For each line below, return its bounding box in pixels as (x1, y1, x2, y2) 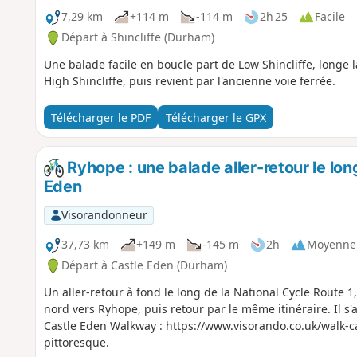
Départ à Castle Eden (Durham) (61, 257, 227, 273)
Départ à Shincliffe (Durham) (61, 29, 214, 45)
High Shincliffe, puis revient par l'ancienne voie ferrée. (43, 73, 335, 89)
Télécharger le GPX (165, 109, 266, 125)
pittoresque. (43, 335, 109, 351)
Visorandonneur (61, 207, 147, 223)
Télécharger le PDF (50, 109, 151, 125)
